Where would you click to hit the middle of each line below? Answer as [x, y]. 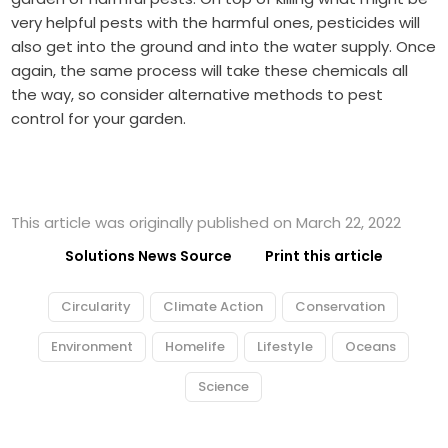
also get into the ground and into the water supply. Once [224, 46]
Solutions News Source [148, 255]
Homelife [194, 346]
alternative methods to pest [276, 94]
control [38, 118]
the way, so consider [90, 94]
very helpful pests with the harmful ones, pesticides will [216, 22]
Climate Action [213, 306]
